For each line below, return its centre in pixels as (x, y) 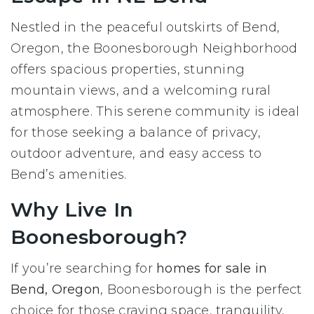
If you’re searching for (83, 269)
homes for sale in (212, 269)
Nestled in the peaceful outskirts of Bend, (145, 28)
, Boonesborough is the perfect (201, 290)
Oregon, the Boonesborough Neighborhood (154, 49)
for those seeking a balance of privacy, (136, 133)
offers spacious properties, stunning (128, 70)
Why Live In (72, 210)
